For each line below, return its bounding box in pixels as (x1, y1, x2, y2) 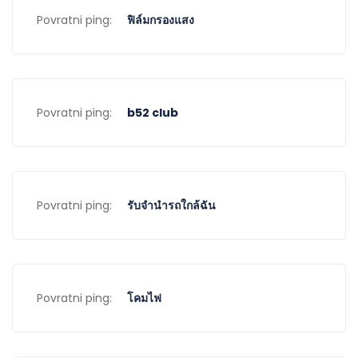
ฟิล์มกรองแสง (127, 12, 194, 28)
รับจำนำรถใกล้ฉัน (127, 197, 216, 213)
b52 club (127, 105, 178, 121)
